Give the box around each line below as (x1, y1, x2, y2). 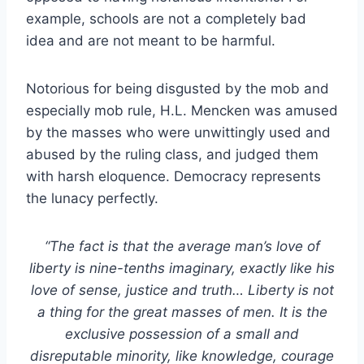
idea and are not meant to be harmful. (26, 32, 275, 49)
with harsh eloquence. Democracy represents (26, 167, 321, 184)
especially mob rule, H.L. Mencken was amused (26, 102, 338, 119)
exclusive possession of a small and (65, 325, 299, 342)
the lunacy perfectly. (26, 189, 158, 206)
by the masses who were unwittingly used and (26, 123, 331, 141)
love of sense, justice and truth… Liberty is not (30, 281, 334, 298)
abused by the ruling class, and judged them (26, 145, 318, 162)
